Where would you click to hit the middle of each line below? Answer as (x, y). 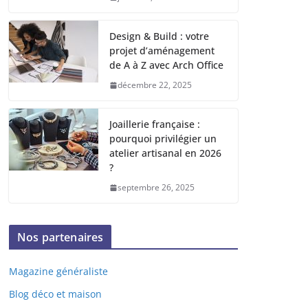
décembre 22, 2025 (155, 85)
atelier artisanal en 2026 (165, 153)
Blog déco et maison (55, 294)
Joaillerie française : (155, 124)
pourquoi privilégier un (163, 139)
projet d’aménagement (162, 51)
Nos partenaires (60, 238)
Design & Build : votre (159, 36)
